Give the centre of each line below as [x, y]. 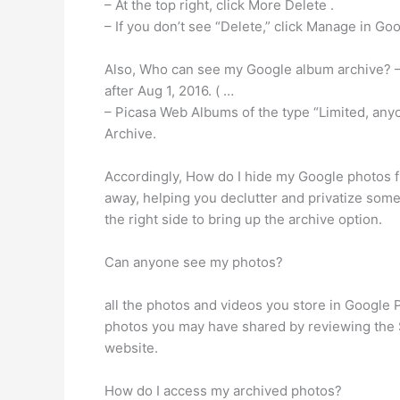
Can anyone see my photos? [194, 262]
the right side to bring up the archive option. [243, 219]
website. [131, 348]
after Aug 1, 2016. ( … [169, 91]
